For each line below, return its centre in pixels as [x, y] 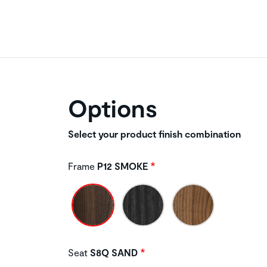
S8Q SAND [113, 252]
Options [113, 108]
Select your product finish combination [154, 133]
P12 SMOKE [121, 166]
